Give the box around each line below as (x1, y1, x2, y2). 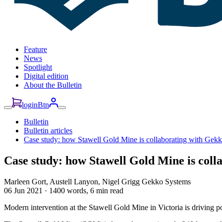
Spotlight (24, 63, 52, 72)
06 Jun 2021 (4, 186, 43, 195)
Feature (24, 45, 47, 54)
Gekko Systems (142, 177, 191, 186)
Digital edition (24, 72, 68, 81)
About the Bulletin (24, 81, 82, 90)
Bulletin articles (24, 126, 72, 135)
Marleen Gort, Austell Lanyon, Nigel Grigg (4, 177, 140, 186)
